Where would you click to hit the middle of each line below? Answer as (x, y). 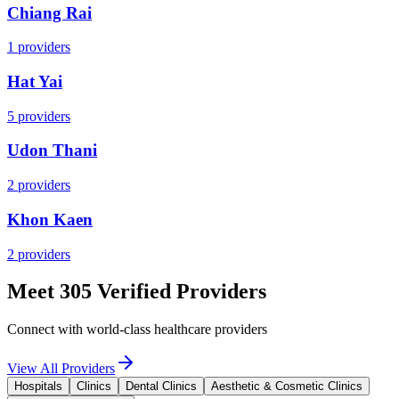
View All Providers (61, 369)
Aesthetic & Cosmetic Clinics (287, 387)
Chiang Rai (49, 12)
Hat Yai (35, 81)
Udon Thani (52, 151)
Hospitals (38, 387)
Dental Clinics (161, 387)
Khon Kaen (50, 219)
